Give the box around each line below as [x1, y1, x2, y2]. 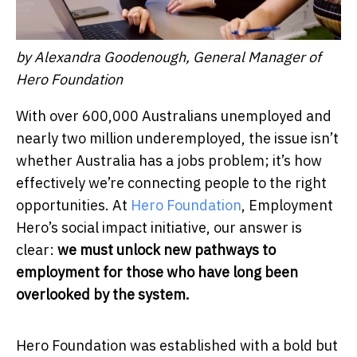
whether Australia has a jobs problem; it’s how [16, 151, 322, 170]
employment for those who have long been [16, 262, 298, 281]
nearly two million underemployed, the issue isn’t [16, 128, 339, 147]
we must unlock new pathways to [57, 240, 276, 259]
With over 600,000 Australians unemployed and [16, 106, 331, 125]
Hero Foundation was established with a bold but [16, 335, 338, 355]
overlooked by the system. [16, 284, 190, 304]
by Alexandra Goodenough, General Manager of [16, 47, 321, 66]
